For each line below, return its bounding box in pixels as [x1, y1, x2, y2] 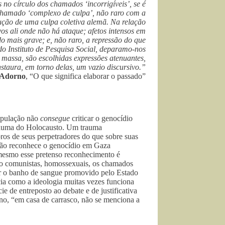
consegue [40, 114, 72, 123]
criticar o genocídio [71, 114, 133, 123]
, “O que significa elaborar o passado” [25, 71, 146, 80]
